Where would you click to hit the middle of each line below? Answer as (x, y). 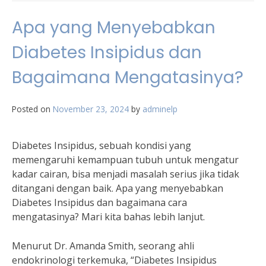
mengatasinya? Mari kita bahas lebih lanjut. (108, 217)
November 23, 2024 (91, 109)
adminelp (160, 109)
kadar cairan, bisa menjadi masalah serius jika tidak (126, 174)
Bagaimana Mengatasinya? (128, 77)
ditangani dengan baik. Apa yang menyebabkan (118, 188)
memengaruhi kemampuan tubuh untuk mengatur (125, 160)
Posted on (32, 109)
